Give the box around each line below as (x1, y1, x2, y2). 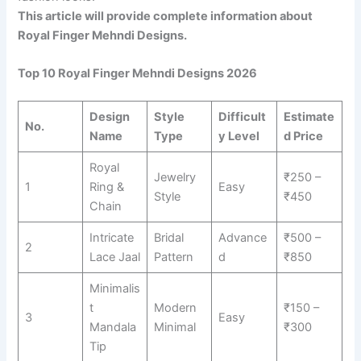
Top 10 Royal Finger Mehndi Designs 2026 (18, 66, 258, 81)
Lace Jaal (89, 250, 140, 265)
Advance (218, 230, 267, 246)
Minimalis (89, 281, 140, 297)
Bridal (153, 230, 184, 246)
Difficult (218, 110, 266, 125)
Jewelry (153, 170, 196, 185)
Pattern (153, 250, 193, 265)
